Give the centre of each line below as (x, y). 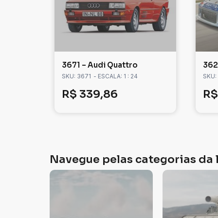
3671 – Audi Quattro (100, 65)
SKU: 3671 (76, 76)
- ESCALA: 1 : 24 (116, 76)
